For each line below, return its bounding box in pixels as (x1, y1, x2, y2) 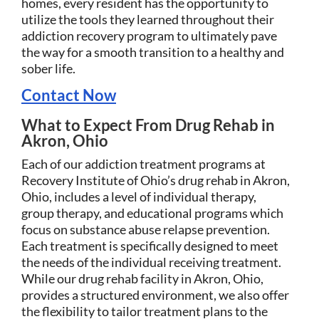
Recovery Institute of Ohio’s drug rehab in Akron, (21, 172, 290, 188)
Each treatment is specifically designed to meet (21, 237, 278, 253)
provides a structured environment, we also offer (21, 286, 289, 303)
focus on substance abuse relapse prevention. (21, 221, 270, 237)
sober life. (21, 60, 75, 76)
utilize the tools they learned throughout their (21, 11, 274, 27)
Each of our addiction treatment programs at (21, 155, 266, 172)
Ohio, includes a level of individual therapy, (21, 188, 256, 204)
